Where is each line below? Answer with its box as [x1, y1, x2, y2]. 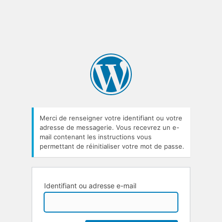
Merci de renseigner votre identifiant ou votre [40, 113, 182, 122]
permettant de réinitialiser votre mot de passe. [40, 142, 184, 150]
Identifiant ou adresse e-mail [44, 181, 136, 190]
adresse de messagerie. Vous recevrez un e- [40, 123, 179, 131]
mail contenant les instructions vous [40, 132, 152, 141]
